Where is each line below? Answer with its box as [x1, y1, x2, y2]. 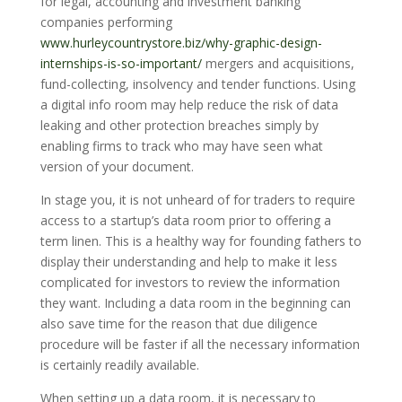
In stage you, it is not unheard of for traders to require [39, 191, 355, 208]
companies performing [39, 13, 172, 31]
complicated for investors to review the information [39, 274, 340, 291]
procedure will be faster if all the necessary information [39, 336, 360, 353]
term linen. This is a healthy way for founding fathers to [39, 232, 362, 249]
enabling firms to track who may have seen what [39, 137, 323, 154]
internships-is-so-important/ [39, 55, 202, 72]
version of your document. [39, 158, 194, 175]
